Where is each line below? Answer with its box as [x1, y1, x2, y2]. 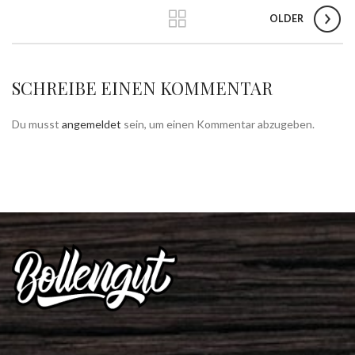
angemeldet [62, 117, 121, 132]
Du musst [12, 117, 62, 132]
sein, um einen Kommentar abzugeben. [121, 117, 315, 132]
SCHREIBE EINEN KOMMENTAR [12, 76, 273, 100]
